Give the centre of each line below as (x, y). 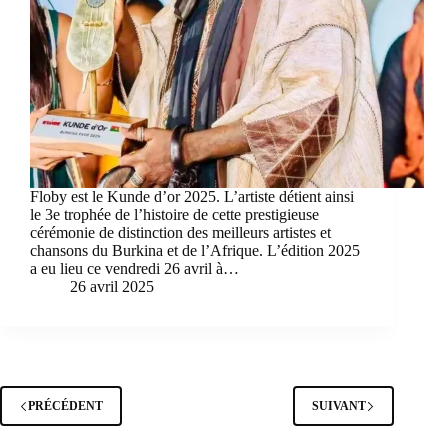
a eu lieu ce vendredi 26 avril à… (134, 269)
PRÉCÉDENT (65, 405)
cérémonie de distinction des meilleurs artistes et (180, 233)
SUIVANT (339, 405)
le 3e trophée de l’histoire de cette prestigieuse (174, 215)
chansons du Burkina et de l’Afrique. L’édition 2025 (195, 251)
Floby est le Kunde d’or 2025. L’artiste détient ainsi (192, 197)
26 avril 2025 (112, 287)
